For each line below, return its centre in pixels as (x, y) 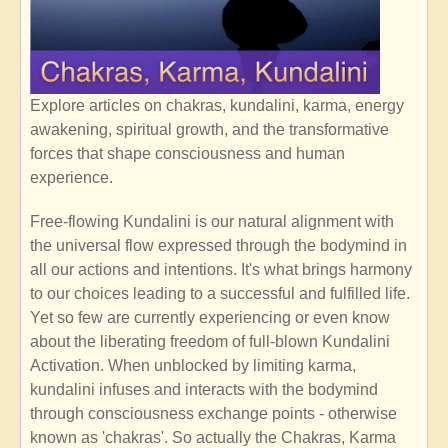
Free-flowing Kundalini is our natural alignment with (212, 221)
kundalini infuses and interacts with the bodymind (204, 389)
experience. (71, 177)
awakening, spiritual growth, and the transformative (209, 129)
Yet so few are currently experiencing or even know (210, 317)
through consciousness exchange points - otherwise (213, 413)
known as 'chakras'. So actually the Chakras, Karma (213, 437)
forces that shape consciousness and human (187, 153)
